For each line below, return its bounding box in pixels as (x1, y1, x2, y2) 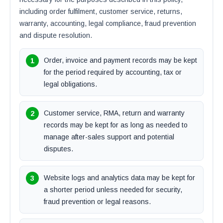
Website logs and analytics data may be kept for (44, 174, 195, 182)
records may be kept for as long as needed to (44, 121, 188, 129)
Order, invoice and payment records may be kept (44, 56, 197, 64)
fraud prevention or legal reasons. (44, 198, 151, 206)
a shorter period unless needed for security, (44, 186, 182, 194)
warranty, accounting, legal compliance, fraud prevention (19, 19, 196, 27)
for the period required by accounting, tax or (44, 68, 182, 76)
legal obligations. (44, 80, 97, 88)
